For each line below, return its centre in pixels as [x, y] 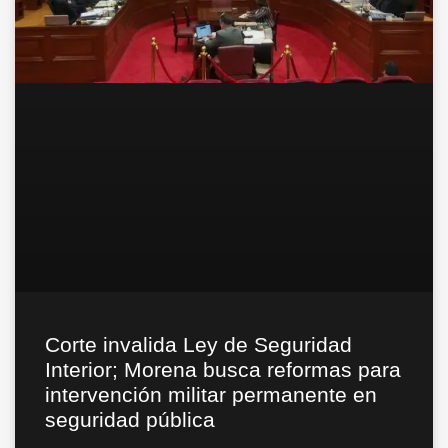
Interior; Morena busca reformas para [223, 369]
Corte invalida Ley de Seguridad [198, 344]
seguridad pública [130, 419]
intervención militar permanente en [211, 394]
